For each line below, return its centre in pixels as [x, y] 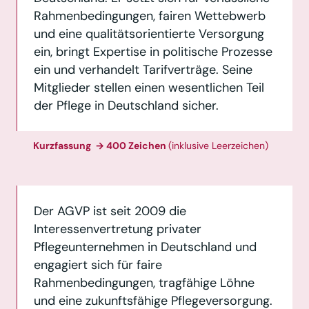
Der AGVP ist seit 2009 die [110, 211]
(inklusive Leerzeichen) [218, 145]
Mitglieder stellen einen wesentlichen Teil [149, 87]
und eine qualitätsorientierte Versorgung [149, 33]
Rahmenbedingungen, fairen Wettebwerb [150, 16]
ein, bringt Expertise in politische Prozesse [153, 51]
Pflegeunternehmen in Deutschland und [145, 247]
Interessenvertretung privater [118, 229]
